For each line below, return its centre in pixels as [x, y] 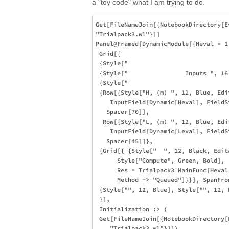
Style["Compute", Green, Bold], [160, 160]
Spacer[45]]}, [124, 141]
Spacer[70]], [124, 112]
